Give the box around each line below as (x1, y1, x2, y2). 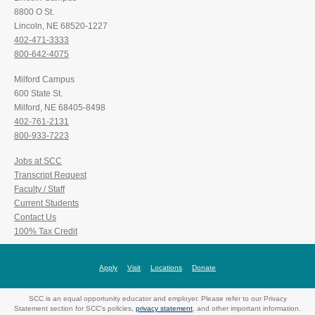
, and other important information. (193, 304, 301, 313)
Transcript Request (14, 170, 86, 181)
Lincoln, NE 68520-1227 (14, 21, 108, 32)
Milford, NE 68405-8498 (14, 103, 105, 113)
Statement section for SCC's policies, (14, 304, 136, 313)
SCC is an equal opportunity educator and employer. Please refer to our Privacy (28, 295, 287, 303)
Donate (192, 264, 216, 272)
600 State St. (14, 89, 63, 99)
